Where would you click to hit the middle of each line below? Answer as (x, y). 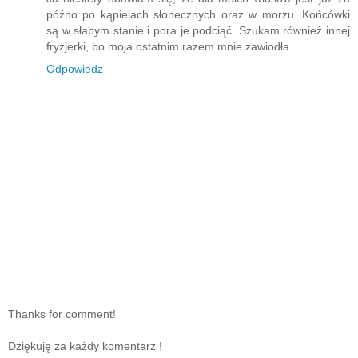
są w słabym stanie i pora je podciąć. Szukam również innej (198, 30)
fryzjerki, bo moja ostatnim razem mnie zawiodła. (169, 46)
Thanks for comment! (62, 314)
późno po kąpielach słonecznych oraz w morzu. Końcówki (198, 14)
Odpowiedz (75, 68)
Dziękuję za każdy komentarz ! (85, 346)
